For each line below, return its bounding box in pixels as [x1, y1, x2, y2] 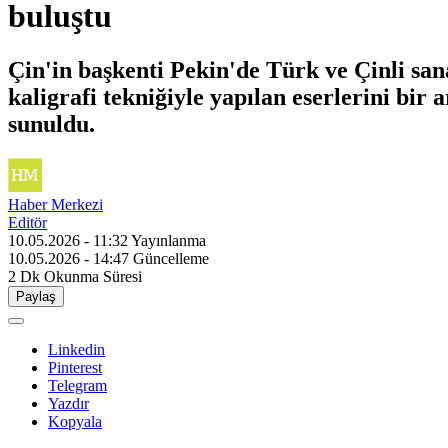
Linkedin [48, 340, 105, 358]
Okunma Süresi [44, 267, 142, 285]
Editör [8, 213, 47, 231]
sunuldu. [8, 110, 95, 137]
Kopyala [48, 412, 102, 430]
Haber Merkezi [8, 195, 103, 213]
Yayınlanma [131, 231, 206, 249]
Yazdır [48, 394, 89, 412]
